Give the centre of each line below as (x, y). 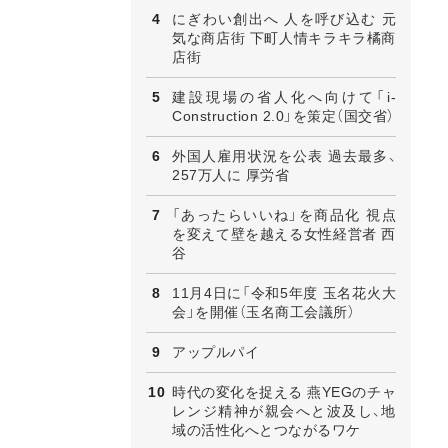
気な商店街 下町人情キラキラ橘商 (284, 37)
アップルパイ (215, 351)
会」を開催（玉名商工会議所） (263, 311)
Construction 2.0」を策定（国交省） (283, 115)
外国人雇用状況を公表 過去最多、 (284, 155)
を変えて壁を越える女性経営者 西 (284, 233)
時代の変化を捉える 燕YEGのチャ (284, 391)
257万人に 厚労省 (230, 174)
